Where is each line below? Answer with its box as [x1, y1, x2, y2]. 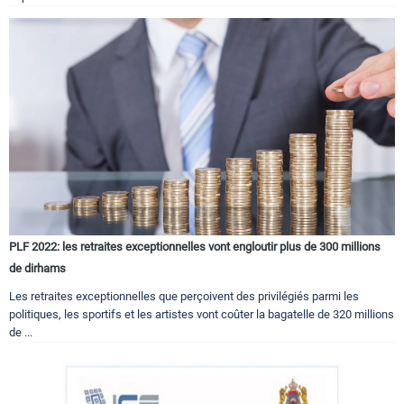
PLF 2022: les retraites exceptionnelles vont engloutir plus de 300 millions [9, 239, 381, 253]
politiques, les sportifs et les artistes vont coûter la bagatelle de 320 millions [9, 307, 394, 321]
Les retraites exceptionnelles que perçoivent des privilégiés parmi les [9, 289, 359, 303]
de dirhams [9, 261, 66, 275]
